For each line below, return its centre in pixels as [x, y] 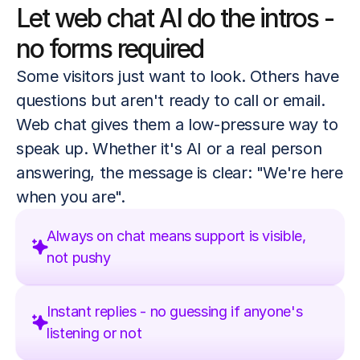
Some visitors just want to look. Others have [178, 76]
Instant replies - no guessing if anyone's [175, 311]
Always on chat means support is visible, [176, 235]
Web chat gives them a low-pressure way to [177, 124]
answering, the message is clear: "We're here [180, 172]
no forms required [110, 48]
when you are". [71, 196]
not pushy [79, 257]
